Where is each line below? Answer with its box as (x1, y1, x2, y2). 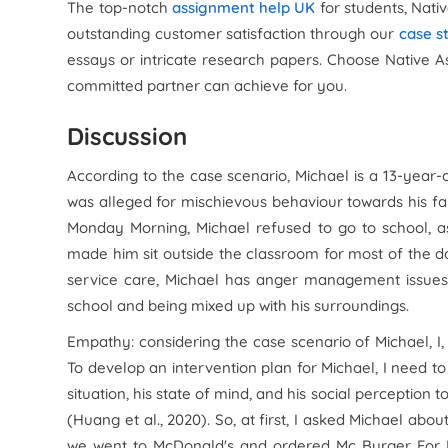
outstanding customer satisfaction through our (67, 24, 399, 43)
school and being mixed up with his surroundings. (67, 296, 410, 315)
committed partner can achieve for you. (67, 76, 348, 95)
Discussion (67, 121, 188, 151)
